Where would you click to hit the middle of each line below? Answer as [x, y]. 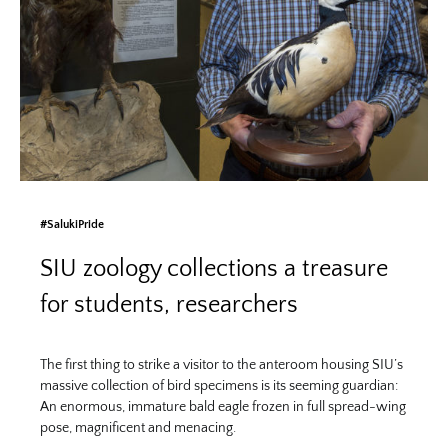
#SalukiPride [72, 224]
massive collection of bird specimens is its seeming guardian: [219, 385]
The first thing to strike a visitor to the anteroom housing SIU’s [221, 364]
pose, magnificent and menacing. [138, 427]
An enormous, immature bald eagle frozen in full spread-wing [223, 406]
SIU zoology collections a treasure [214, 268]
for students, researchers [169, 304]
